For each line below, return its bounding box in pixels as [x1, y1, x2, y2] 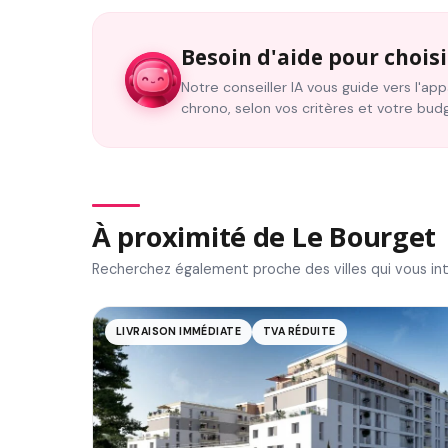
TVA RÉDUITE [263, 324, 336, 338]
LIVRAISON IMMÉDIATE [116, 324, 242, 338]
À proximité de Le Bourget [92, 217, 437, 255]
